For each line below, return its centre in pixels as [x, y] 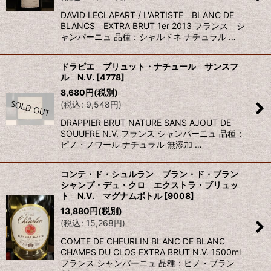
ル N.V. [77, 77]
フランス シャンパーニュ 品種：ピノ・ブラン [148, 263]
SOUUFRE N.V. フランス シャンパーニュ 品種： [152, 134]
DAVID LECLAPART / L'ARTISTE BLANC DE [147, 15]
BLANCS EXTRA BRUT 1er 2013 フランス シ [153, 26]
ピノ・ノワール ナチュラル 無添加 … [131, 145]
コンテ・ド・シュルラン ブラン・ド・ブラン [154, 174]
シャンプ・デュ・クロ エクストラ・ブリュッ [149, 185]
